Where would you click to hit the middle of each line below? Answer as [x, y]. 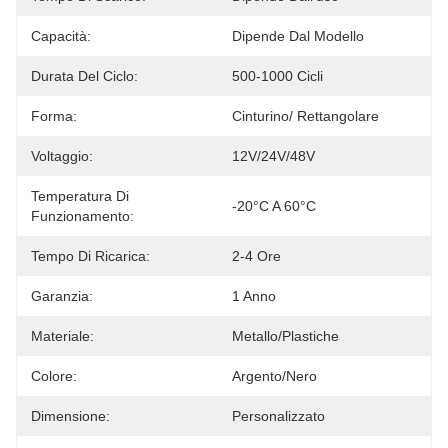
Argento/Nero [274, 376]
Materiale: [62, 336]
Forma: [54, 116]
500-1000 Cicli [277, 76]
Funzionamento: [82, 216]
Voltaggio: [62, 156]
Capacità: [61, 36]
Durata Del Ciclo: [84, 76]
